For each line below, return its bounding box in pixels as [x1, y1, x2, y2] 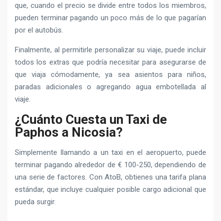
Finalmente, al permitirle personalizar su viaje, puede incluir [15, 45, 206, 55]
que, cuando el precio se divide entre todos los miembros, [15, 1, 206, 10]
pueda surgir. [15, 197, 56, 207]
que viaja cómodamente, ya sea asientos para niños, [15, 70, 206, 79]
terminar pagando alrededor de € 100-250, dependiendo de [15, 160, 206, 170]
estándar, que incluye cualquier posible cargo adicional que [15, 185, 206, 194]
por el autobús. [15, 26, 63, 35]
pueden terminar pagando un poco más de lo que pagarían [15, 13, 206, 23]
